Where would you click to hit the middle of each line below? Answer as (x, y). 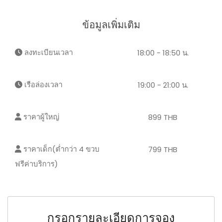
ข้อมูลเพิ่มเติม (111, 25)
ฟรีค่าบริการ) (36, 164)
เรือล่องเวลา (42, 84)
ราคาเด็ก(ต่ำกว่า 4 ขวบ (60, 149)
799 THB (163, 149)
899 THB (163, 117)
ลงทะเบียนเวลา (48, 52)
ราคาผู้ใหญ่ (40, 117)
